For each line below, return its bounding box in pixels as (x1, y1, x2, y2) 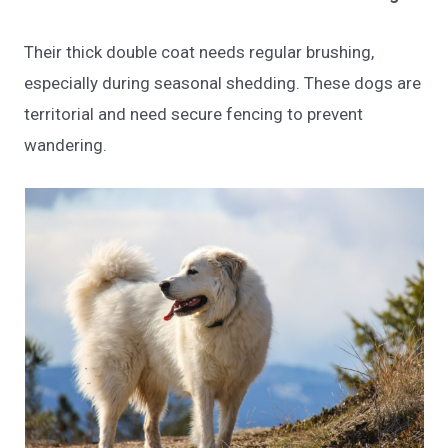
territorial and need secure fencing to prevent (24, 104, 364, 125)
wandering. (24, 135, 108, 156)
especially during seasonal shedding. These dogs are (24, 73, 422, 94)
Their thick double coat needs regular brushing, (24, 42, 375, 63)
